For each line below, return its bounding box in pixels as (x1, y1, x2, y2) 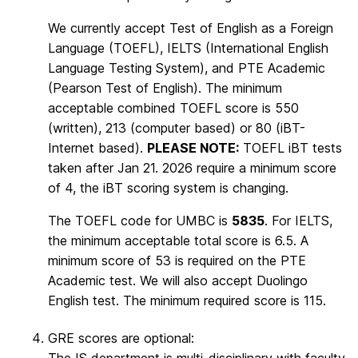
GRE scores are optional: (48, 330, 194, 347)
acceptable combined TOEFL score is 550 (48, 99, 299, 116)
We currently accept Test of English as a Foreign (48, 19, 333, 36)
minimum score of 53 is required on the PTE (48, 252, 306, 268)
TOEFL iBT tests (239, 139, 342, 156)
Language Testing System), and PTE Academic (48, 59, 325, 76)
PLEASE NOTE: (147, 139, 239, 156)
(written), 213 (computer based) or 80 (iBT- (48, 119, 305, 136)
